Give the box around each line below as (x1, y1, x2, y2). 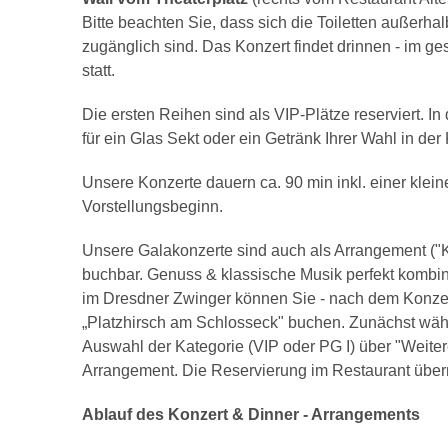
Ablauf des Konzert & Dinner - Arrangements (82, 406, 420, 423)
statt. (82, 62, 119, 79)
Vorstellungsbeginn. (82, 198, 223, 215)
